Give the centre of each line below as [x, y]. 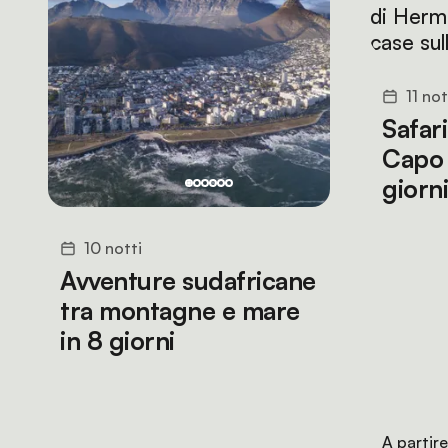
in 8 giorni [117, 340]
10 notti [113, 248]
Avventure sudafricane [188, 280]
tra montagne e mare [180, 310]
